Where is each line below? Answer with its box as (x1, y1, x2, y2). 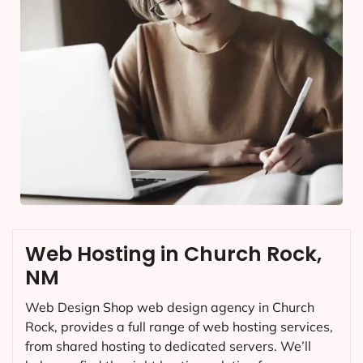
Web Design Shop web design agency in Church (25, 298, 314, 315)
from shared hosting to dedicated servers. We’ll (25, 337, 311, 354)
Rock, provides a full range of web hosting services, (25, 318, 333, 335)
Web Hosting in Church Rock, (25, 239, 322, 268)
